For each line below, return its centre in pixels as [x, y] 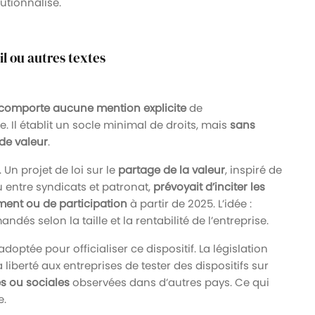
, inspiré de [253, 169]
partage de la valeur [172, 169]
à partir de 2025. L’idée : [189, 203]
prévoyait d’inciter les [209, 186]
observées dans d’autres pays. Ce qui [169, 282]
